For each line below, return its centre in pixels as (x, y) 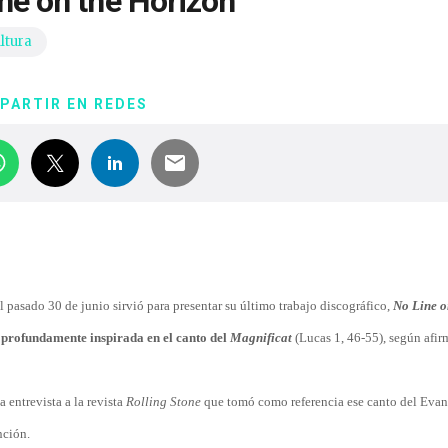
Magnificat (261, 337)
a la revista (95, 401)
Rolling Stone (163, 401)
